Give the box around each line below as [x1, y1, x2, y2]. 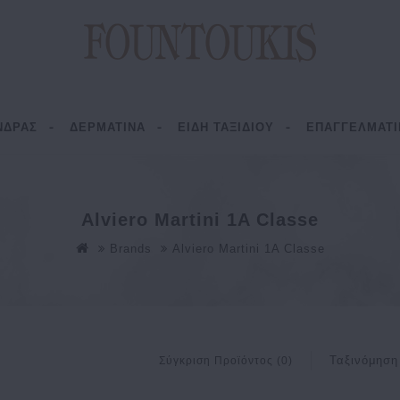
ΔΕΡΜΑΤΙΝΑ [69, 121, 146, 134]
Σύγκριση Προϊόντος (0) [158, 354, 293, 367]
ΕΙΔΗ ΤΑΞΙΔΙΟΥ [177, 121, 274, 134]
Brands [109, 242, 152, 255]
